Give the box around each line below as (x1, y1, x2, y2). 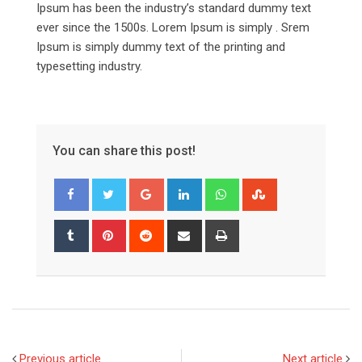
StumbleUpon (274, 179, 346, 195)
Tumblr (86, 221, 122, 236)
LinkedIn (199, 179, 243, 195)
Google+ (161, 179, 207, 195)
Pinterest (123, 221, 171, 236)
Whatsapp (236, 179, 290, 195)
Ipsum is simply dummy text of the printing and (36, 39, 285, 54)
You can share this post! (53, 142, 196, 158)
